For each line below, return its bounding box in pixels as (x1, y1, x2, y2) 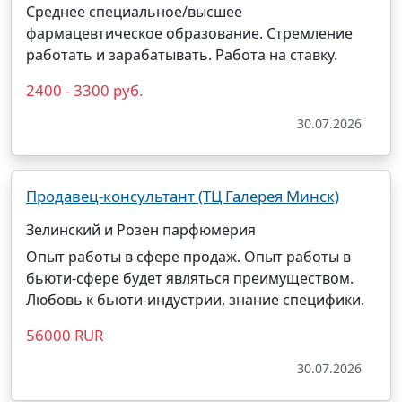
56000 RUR (26, 325, 103, 345)
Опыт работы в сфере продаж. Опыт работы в (26, 247, 351, 267)
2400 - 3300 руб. (26, 80, 144, 100)
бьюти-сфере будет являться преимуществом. (26, 268, 354, 288)
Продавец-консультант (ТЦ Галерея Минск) (26, 186, 339, 206)
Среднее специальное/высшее (26, 2, 242, 22)
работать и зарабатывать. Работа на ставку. (26, 45, 337, 65)
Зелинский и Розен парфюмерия (26, 220, 256, 240)
